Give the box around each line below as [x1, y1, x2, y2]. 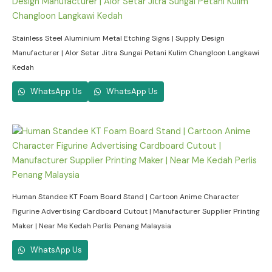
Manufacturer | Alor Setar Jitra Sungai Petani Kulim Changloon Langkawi [12, 48, 259, 58]
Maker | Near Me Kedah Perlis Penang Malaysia [12, 221, 171, 231]
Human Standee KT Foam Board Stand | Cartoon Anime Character [12, 192, 239, 202]
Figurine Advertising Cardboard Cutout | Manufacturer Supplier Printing [12, 206, 260, 217]
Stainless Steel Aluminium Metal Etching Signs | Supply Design [12, 33, 225, 44]
